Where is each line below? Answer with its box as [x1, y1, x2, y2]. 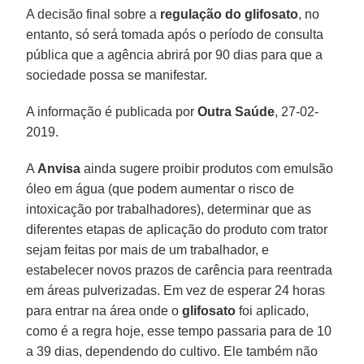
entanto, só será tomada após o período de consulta [26, 27, 324, 41]
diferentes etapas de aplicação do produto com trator [26, 222, 328, 236]
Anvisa [37, 161, 81, 175]
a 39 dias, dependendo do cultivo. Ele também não [26, 344, 318, 358]
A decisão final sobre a [26, 6, 161, 21]
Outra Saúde [197, 104, 275, 119]
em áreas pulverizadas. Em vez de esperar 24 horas [26, 283, 326, 297]
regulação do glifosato [160, 6, 299, 21]
